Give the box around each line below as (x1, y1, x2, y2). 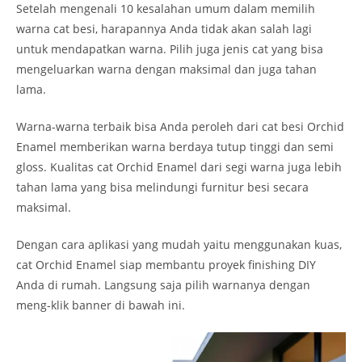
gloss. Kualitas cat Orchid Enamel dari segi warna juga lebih (16, 158, 342, 175)
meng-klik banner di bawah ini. (16, 297, 188, 313)
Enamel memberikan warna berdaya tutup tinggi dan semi (16, 138, 334, 154)
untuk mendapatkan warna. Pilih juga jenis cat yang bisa (16, 40, 323, 57)
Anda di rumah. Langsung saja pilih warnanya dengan (16, 276, 310, 293)
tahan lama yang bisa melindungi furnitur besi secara (16, 179, 309, 195)
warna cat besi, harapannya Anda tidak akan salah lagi (16, 20, 312, 36)
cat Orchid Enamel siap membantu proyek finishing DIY (16, 256, 316, 272)
